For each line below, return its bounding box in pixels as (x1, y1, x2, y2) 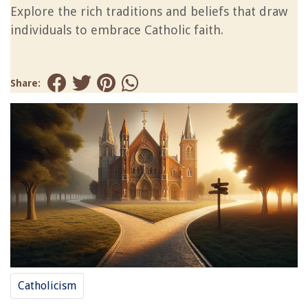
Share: (10, 78, 41, 89)
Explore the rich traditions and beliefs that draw (10, 4, 287, 19)
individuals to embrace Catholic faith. (10, 23, 223, 37)
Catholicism (18, 278, 76, 292)
